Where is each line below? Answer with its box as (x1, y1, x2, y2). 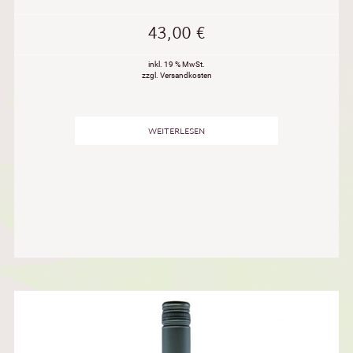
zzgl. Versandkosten (141, 70, 212, 80)
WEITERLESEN (147, 123, 205, 139)
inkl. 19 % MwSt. (148, 59, 205, 69)
